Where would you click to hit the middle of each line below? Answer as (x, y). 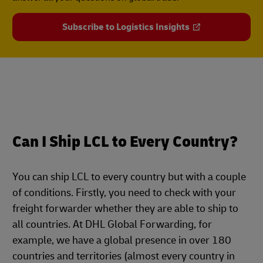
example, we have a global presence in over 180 (122, 240)
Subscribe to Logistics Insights (126, 27)
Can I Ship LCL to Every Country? (125, 142)
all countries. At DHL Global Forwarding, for (112, 225)
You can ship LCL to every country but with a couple (129, 177)
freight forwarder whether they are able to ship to (125, 209)
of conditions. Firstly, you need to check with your (124, 193)
